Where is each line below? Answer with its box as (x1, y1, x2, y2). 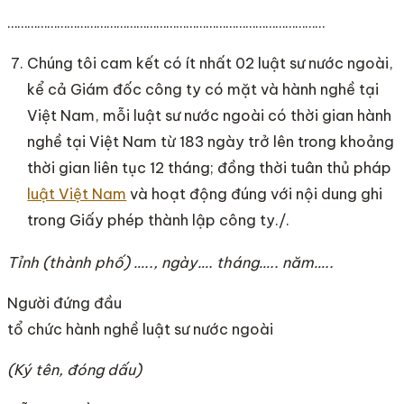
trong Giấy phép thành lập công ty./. (27, 210, 290, 229)
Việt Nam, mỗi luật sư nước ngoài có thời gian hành (27, 106, 392, 124)
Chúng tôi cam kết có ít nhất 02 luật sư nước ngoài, (27, 53, 394, 72)
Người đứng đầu (7, 293, 122, 312)
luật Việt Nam (27, 184, 127, 203)
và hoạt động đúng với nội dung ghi (126, 184, 383, 203)
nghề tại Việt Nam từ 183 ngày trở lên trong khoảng (27, 132, 395, 151)
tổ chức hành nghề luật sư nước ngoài (7, 319, 273, 338)
